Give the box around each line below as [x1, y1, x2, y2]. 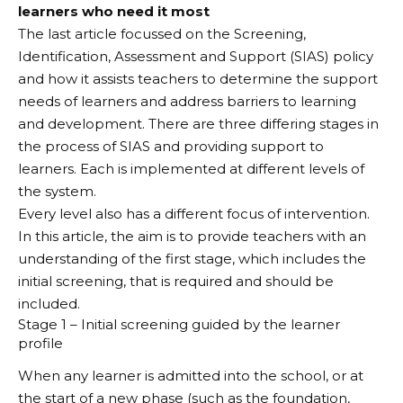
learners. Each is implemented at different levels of [18, 159, 364, 177]
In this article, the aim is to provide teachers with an [18, 227, 366, 245]
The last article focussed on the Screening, [18, 24, 306, 42]
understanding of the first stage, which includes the [18, 249, 366, 267]
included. [18, 294, 80, 312]
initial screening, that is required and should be [18, 272, 334, 290]
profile [18, 334, 63, 352]
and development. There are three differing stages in [18, 114, 379, 132]
